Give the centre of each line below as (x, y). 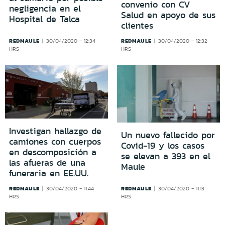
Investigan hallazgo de (55, 131)
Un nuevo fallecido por (168, 135)
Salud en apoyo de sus (168, 15)
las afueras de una (47, 163)
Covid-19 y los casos (163, 146)
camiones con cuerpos (55, 142)
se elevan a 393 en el (166, 156)
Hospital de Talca (44, 19)
